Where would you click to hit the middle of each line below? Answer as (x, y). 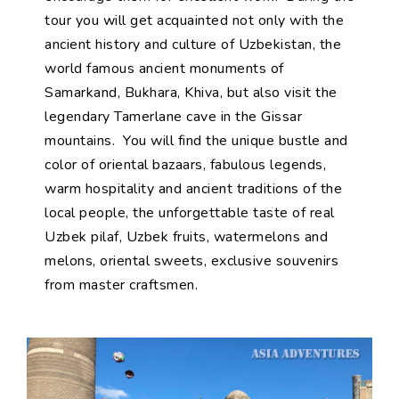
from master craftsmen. (121, 285)
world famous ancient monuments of (164, 69)
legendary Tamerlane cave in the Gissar (173, 117)
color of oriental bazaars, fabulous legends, (185, 165)
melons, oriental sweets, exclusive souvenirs (191, 261)
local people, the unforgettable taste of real (190, 213)
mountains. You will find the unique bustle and (196, 141)
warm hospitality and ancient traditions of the (193, 189)
